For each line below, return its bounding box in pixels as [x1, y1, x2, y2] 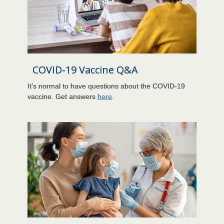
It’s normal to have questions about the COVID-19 [27, 82, 185, 90]
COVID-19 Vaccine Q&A [32, 63, 138, 77]
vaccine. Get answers [27, 92, 97, 101]
